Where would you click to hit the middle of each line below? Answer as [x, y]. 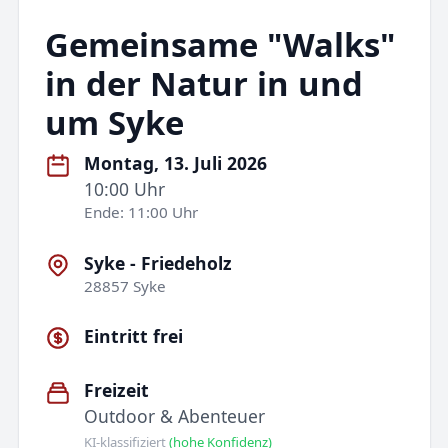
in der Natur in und [203, 83]
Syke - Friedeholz [158, 262]
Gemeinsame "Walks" [219, 44]
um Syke [114, 122]
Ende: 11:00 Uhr [141, 212]
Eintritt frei [134, 335]
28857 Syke [125, 285]
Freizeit [117, 390]
